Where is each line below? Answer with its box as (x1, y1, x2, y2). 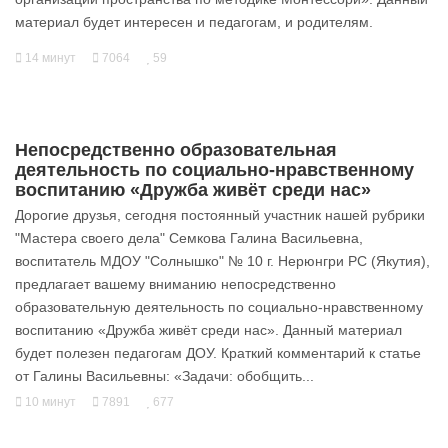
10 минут (22, 395, 76, 409)
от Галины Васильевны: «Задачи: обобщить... (15, 368, 314, 384)
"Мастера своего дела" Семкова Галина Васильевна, (15, 230, 363, 246)
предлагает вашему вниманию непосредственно (15, 276, 336, 292)
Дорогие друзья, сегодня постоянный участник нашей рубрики (15, 207, 425, 223)
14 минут (22, 51, 76, 65)
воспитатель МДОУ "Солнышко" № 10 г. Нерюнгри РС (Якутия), (15, 253, 430, 269)
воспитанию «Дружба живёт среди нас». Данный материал (15, 322, 402, 338)
